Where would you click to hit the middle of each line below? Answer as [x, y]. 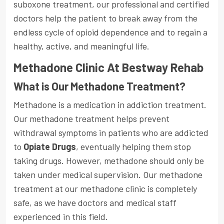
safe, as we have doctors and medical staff [95, 203]
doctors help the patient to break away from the [105, 18]
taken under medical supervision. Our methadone [108, 175]
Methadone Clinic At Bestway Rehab [108, 67]
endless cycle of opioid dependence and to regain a [110, 32]
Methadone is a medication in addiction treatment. [110, 105]
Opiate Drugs [50, 147]
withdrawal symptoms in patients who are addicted [111, 133]
